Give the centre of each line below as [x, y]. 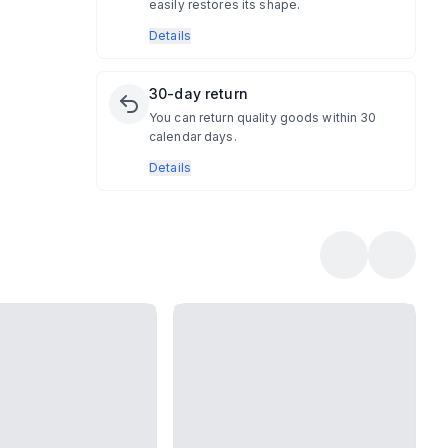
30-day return [198, 93]
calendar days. [193, 136]
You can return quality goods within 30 [263, 117]
